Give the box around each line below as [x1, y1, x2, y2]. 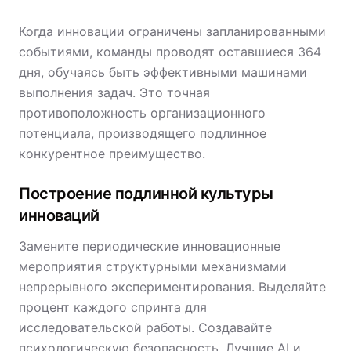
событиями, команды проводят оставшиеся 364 [19, 44, 321, 60]
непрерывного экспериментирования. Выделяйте [19, 279, 326, 295]
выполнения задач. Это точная [19, 85, 210, 100]
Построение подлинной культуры [19, 184, 273, 203]
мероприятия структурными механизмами [19, 259, 287, 274]
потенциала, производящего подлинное [19, 125, 266, 141]
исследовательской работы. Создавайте [19, 320, 272, 335]
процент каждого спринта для [19, 299, 207, 315]
